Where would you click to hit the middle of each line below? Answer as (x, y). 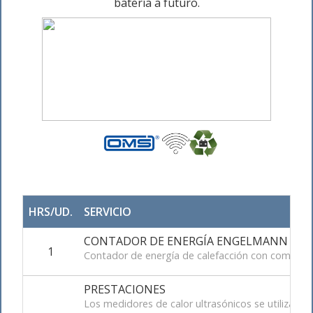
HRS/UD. (51, 212)
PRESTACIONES (125, 289)
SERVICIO (108, 212)
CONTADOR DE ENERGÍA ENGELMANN (186, 241)
